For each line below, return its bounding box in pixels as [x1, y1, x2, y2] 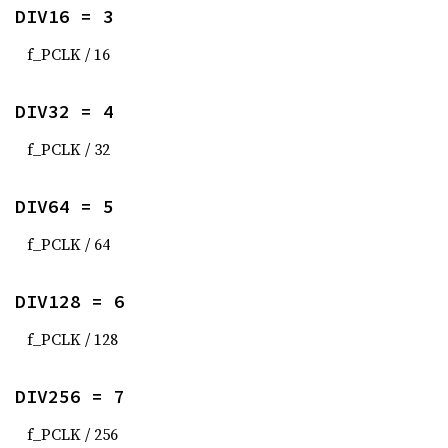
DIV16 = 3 [15, 5, 114, 28]
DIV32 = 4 [15, 100, 114, 123]
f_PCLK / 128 [27, 328, 118, 350]
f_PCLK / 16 [27, 43, 110, 65]
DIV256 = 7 [15, 385, 125, 408]
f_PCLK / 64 [27, 233, 110, 255]
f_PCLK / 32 [27, 138, 110, 160]
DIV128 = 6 [15, 290, 125, 313]
